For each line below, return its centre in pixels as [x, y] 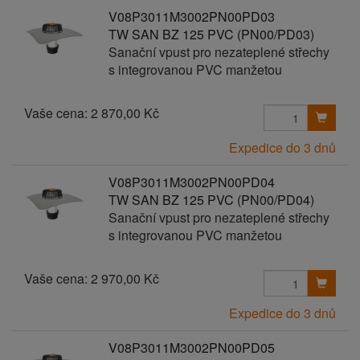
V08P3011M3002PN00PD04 [191, 182]
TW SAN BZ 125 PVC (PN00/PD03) [211, 34]
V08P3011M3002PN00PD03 [191, 16]
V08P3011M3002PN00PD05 [191, 348]
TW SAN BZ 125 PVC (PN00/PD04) [211, 200]
